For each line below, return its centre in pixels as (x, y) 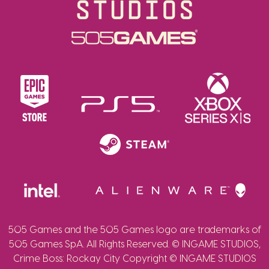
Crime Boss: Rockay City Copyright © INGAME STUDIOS (134, 258)
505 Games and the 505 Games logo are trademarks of (134, 230)
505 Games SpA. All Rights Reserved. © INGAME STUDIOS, (134, 244)
